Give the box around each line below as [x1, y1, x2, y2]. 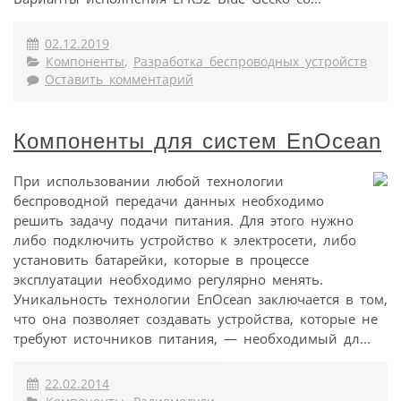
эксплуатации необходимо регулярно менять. [13, 269, 323, 288]
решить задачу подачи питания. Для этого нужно [13, 210, 354, 229]
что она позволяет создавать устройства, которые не [13, 309, 378, 328]
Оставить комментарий [45, 71, 193, 88]
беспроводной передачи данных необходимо [13, 191, 324, 209]
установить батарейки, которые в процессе [13, 250, 309, 269]
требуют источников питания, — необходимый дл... [13, 328, 371, 347]
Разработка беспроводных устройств [133, 53, 367, 70]
